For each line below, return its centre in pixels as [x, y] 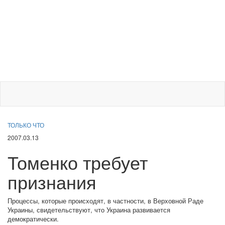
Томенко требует [78, 162]
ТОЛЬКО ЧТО [26, 125]
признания [52, 182]
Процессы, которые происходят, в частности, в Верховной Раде [105, 201]
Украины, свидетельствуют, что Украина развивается [89, 210]
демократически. [33, 219]
